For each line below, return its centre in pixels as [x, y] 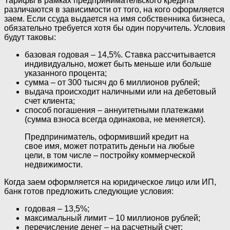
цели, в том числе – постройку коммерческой [110, 156]
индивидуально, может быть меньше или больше [118, 64]
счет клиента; [50, 101]
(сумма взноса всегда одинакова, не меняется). [115, 120]
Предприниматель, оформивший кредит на [107, 137]
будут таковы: [30, 37]
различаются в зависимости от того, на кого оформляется [114, 10]
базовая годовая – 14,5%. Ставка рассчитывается [120, 55]
